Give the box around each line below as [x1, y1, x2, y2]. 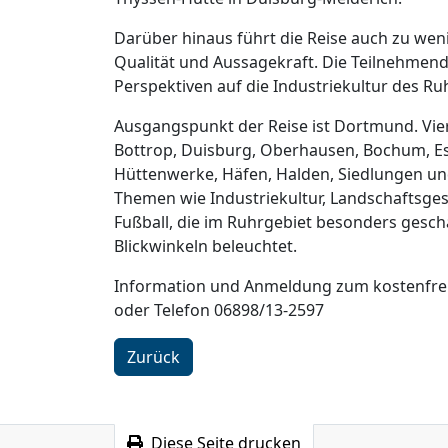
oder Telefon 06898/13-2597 [114, 299, 324, 322]
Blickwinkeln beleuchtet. [114, 235, 297, 258]
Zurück [127, 346, 180, 369]
